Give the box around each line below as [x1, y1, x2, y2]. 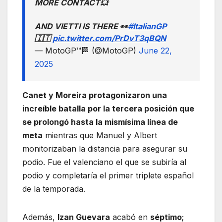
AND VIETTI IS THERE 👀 [35, 21, 128, 32]
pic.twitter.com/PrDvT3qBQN [53, 33, 166, 44]
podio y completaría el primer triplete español [22, 170, 194, 181]
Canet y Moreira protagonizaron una [22, 90, 167, 101]
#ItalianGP [128, 21, 166, 32]
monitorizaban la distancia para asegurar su [22, 144, 187, 154]
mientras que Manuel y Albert [43, 130, 157, 141]
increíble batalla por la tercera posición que [22, 104, 194, 114]
